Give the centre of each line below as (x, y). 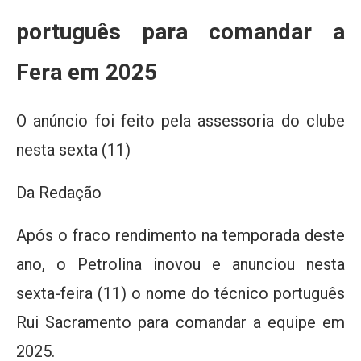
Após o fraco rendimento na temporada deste (180, 235)
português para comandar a (180, 32)
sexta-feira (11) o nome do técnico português (180, 293)
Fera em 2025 (87, 72)
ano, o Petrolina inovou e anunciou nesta (180, 264)
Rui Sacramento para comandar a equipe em (180, 322)
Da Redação (59, 193)
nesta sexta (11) (73, 150)
